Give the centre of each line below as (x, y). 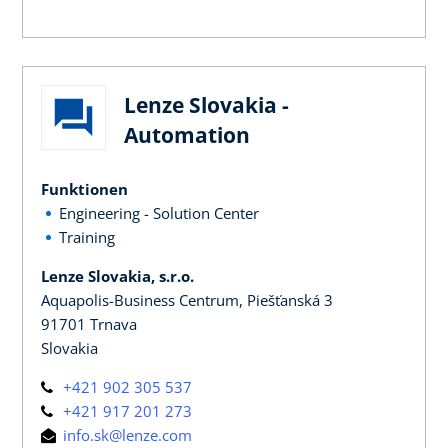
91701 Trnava (89, 323)
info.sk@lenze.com (125, 434)
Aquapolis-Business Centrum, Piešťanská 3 (187, 299)
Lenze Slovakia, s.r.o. (117, 275)
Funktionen (84, 188)
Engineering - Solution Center (159, 212)
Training (87, 236)
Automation (187, 134)
